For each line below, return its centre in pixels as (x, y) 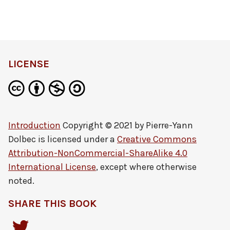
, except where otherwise (146, 167)
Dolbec (22, 139)
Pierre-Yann (169, 125)
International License (52, 167)
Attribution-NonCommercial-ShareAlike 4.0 (98, 153)
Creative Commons (157, 139)
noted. (21, 181)
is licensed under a (76, 139)
